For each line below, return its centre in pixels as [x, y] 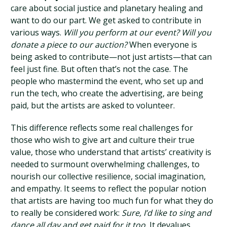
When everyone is [162, 45]
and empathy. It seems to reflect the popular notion [109, 188]
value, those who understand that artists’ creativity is [111, 152]
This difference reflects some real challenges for [102, 128]
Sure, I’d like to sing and [167, 213]
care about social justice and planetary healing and [107, 8]
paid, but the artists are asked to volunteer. [93, 105]
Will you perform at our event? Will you [138, 32]
